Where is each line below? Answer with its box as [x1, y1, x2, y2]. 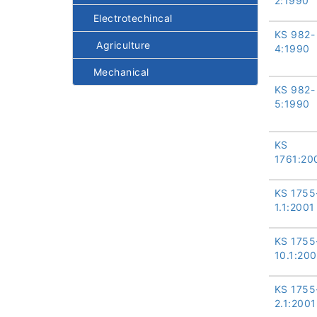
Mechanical [83, 66, 149, 79]
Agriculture [83, 39, 151, 52]
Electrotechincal [83, 12, 173, 25]
